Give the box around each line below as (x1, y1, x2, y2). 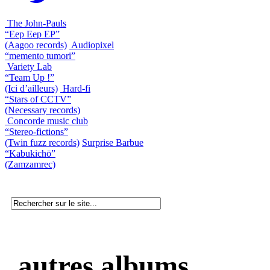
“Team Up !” (5, 72, 54, 83)
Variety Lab (7, 61, 52, 72)
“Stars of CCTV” (5, 93, 71, 104)
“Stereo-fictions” (5, 126, 68, 137)
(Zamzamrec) (5, 159, 55, 169)
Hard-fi (63, 83, 90, 93)
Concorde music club (7, 115, 88, 126)
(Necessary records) (5, 104, 80, 115)
